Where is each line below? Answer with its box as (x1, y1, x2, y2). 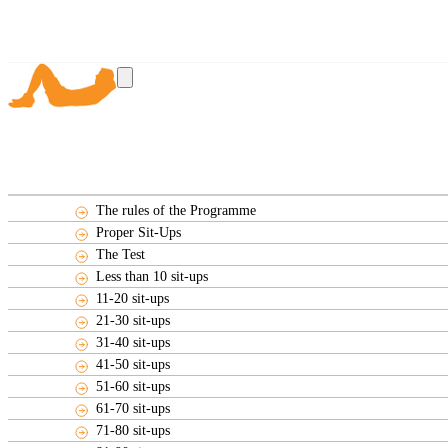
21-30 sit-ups (96, 312, 171, 329)
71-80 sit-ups (96, 422, 171, 439)
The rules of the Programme (96, 202, 257, 219)
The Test (96, 246, 146, 263)
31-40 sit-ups (96, 334, 171, 351)
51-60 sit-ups (96, 378, 171, 395)
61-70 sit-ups (96, 400, 171, 417)
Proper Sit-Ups (96, 224, 182, 241)
